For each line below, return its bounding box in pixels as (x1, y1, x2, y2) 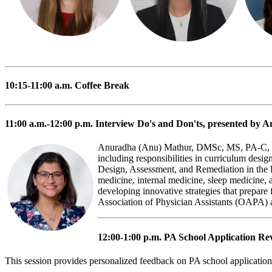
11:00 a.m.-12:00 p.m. (5, 118, 95, 129)
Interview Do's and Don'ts (95, 118, 203, 129)
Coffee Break (75, 80, 129, 91)
